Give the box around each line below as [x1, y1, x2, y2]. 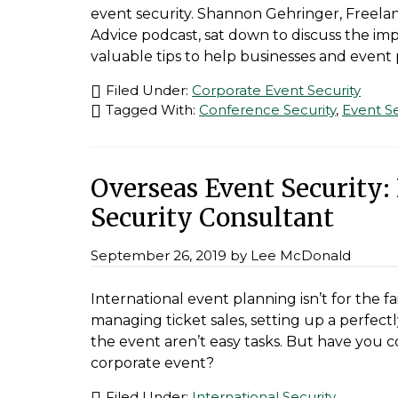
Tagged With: [106, 101, 199, 119]
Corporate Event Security [192, 82, 361, 99]
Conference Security [199, 101, 336, 119]
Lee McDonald [251, 247, 351, 265]
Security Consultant [91, 202, 334, 235]
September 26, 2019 [91, 247, 227, 265]
